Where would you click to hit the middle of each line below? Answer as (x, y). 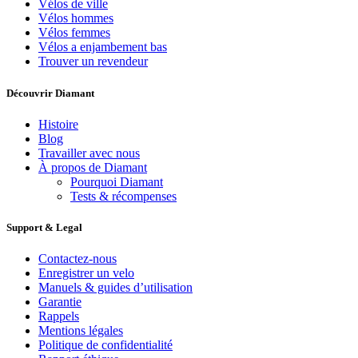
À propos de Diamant (93, 167)
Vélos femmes (74, 33)
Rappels (59, 316)
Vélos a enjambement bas (103, 47)
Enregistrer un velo (86, 273)
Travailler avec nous (89, 153)
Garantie (60, 302)
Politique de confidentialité (105, 345)
